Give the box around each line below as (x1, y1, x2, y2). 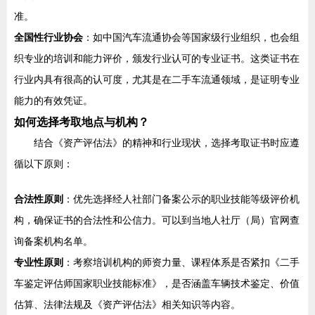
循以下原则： (14, 158, 73, 169)
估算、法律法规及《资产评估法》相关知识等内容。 (14, 299, 240, 310)
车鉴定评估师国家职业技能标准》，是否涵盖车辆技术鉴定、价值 (14, 278, 300, 289)
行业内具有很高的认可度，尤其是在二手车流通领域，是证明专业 (14, 74, 300, 85)
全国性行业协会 (14, 32, 83, 43)
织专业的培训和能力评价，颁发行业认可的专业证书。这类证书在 (14, 53, 300, 64)
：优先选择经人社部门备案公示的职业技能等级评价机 (63, 193, 300, 205)
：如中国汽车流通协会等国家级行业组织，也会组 (83, 32, 300, 43)
